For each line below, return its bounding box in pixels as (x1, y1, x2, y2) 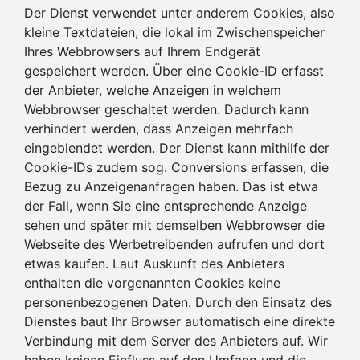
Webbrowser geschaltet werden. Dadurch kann (24, 100, 309, 117)
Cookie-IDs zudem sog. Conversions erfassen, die (24, 158, 329, 175)
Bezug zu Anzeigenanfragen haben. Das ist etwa (24, 178, 318, 194)
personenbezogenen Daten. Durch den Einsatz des (24, 293, 332, 310)
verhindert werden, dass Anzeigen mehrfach (24, 120, 293, 137)
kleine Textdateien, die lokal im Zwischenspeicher (24, 23, 325, 40)
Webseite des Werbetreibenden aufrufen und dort (24, 235, 325, 252)
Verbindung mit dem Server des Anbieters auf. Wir (24, 332, 328, 349)
